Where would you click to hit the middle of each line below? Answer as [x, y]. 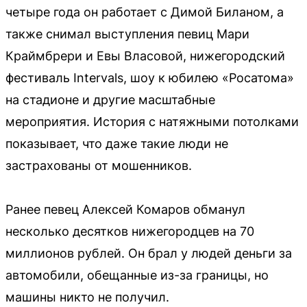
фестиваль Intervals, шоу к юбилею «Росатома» [150, 78]
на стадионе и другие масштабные [110, 100]
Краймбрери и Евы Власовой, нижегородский [145, 56]
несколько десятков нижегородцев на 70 [130, 232]
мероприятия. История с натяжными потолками [152, 122]
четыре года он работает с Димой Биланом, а [145, 12]
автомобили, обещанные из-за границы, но [137, 275]
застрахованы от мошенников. [99, 166]
